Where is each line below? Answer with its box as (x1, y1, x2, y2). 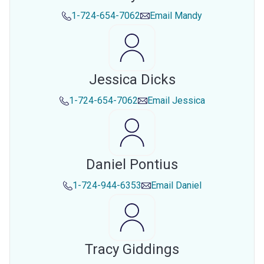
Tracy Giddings (85, 241, 179, 258)
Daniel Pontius (86, 156, 178, 173)
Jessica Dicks (88, 71, 176, 88)
